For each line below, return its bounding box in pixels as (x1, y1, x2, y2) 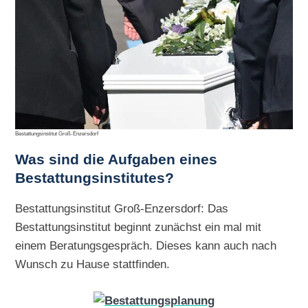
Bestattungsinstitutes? (15, 169, 175, 186)
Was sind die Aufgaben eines (15, 151, 218, 168)
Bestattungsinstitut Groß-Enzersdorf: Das (15, 201, 229, 215)
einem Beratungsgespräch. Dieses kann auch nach (15, 238, 277, 252)
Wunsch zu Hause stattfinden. (15, 256, 170, 271)
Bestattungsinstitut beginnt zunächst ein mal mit (15, 219, 262, 234)
